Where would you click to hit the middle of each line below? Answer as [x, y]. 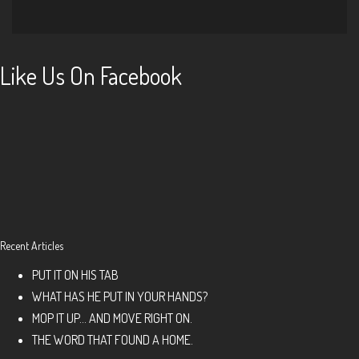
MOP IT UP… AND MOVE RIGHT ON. [112, 318]
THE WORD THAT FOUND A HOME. [113, 339]
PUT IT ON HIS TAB [75, 274]
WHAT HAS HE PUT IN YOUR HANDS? [120, 296]
